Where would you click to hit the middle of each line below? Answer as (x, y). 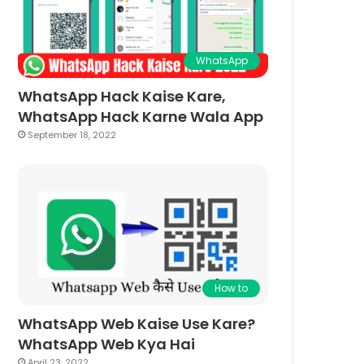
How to (231, 288)
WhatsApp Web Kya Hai (107, 344)
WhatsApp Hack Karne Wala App (141, 117)
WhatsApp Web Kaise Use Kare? (137, 324)
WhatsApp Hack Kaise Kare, (122, 97)
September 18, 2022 (72, 135)
